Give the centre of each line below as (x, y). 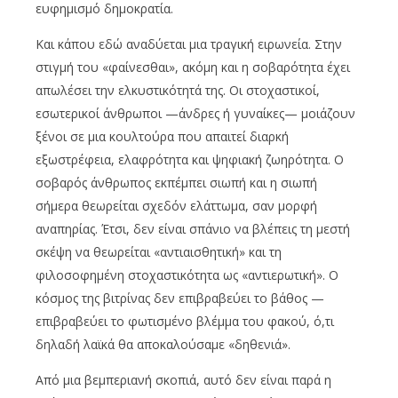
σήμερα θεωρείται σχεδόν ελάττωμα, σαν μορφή (176, 205)
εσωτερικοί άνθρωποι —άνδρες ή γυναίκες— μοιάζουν (195, 113)
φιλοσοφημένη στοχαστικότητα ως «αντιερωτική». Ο (187, 275)
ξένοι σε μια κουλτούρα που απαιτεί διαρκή (162, 136)
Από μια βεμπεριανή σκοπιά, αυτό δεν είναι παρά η (183, 379)
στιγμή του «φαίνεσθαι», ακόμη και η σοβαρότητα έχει (193, 67)
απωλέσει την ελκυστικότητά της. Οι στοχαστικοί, (178, 90)
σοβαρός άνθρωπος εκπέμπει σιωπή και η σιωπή (176, 182)
